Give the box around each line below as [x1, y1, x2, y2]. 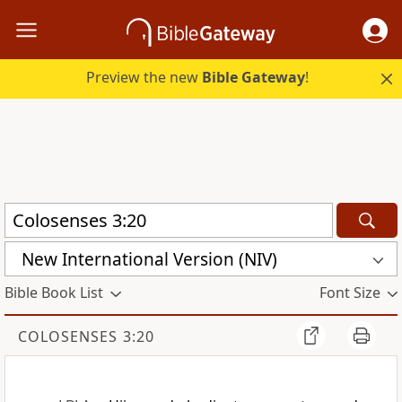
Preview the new [86, 67, 203, 88]
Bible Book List [4, 283, 103, 303]
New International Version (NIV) [22, 247, 277, 271]
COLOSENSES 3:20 [18, 327, 154, 347]
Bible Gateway [202, 67, 306, 88]
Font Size [319, 283, 380, 303]
